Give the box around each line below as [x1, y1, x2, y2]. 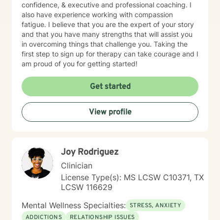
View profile [88, 108, 132, 117]
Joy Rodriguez [61, 147, 118, 158]
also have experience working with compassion [22, 10, 173, 19]
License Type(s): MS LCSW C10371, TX [61, 172, 204, 182]
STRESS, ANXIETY [130, 202, 181, 210]
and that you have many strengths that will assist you [22, 30, 192, 38]
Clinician [61, 161, 92, 170]
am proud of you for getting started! [22, 59, 137, 68]
